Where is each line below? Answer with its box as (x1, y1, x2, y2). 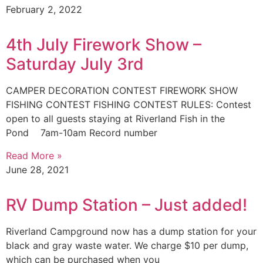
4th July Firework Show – (6, 35, 201, 55)
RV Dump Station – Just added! (6, 194, 247, 215)
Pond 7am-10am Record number (6, 127, 157, 139)
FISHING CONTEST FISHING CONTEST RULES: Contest (6, 99, 251, 111)
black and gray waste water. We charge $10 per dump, (6, 239, 248, 251)
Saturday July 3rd (6, 54, 144, 75)
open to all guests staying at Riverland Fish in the (6, 113, 225, 125)
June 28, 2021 (6, 163, 69, 176)
